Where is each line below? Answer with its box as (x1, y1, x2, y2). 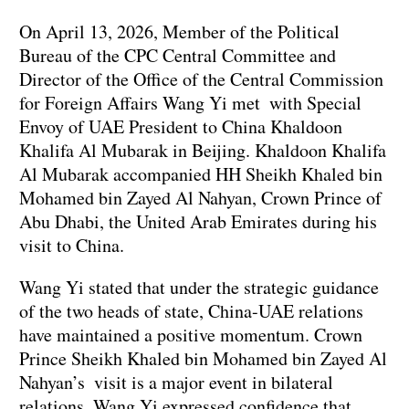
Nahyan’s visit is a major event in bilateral (19, 370, 333, 395)
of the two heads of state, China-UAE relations (19, 299, 363, 324)
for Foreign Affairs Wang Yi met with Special (19, 90, 362, 116)
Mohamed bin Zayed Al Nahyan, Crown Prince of (19, 185, 382, 211)
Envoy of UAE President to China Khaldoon (19, 114, 342, 140)
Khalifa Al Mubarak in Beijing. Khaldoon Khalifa (19, 138, 386, 163)
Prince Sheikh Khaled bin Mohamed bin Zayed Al (19, 346, 387, 372)
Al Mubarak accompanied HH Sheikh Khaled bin (19, 162, 383, 187)
